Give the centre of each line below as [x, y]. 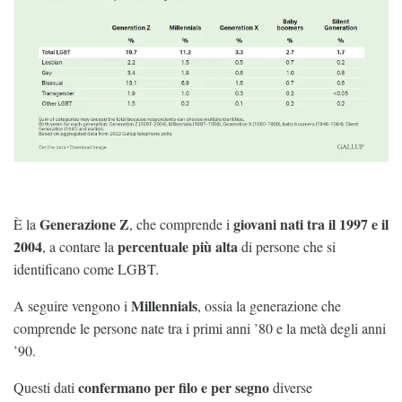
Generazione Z [84, 223]
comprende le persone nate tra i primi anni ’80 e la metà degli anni [200, 328]
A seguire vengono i [72, 305]
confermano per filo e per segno [174, 387]
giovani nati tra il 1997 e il [311, 223]
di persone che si [287, 246]
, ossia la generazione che [269, 305]
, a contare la [80, 246]
